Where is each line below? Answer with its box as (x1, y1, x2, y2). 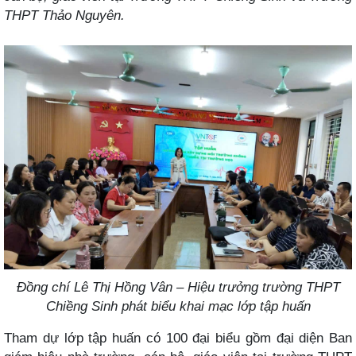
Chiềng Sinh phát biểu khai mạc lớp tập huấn (45, 297, 311, 314)
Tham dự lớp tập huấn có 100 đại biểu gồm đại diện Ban (4, 329, 352, 346)
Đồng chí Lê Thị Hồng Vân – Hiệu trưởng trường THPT (16, 278, 340, 295)
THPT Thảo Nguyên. (4, 7, 125, 23)
